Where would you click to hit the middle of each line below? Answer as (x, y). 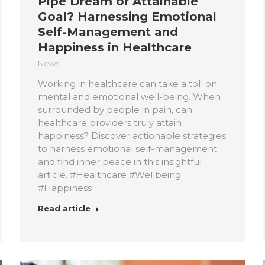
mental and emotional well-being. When (129, 96)
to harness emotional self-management (127, 148)
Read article (64, 208)
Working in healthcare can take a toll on (127, 83)
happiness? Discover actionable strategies (132, 135)
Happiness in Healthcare (115, 47)
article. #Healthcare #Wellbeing (109, 174)
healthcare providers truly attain (110, 122)
